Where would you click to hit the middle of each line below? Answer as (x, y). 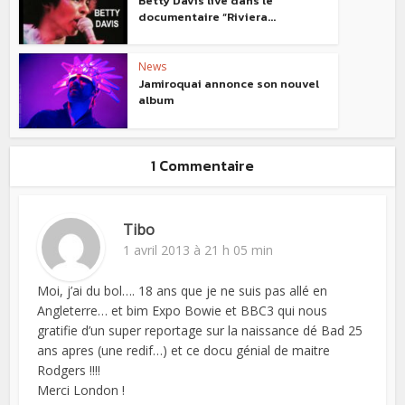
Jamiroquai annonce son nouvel (229, 84)
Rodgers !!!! (69, 371)
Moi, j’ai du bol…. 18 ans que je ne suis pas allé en (183, 291)
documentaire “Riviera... (207, 16)
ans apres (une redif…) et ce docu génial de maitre (184, 351)
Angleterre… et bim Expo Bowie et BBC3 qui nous (183, 311)
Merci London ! (81, 391)
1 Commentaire (202, 166)
